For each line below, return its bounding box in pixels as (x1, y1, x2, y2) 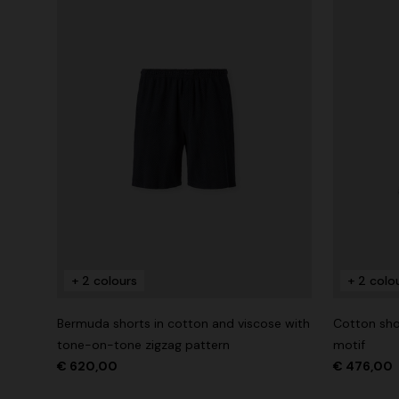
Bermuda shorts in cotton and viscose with (57, 315, 310, 332)
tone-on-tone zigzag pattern (57, 337, 230, 354)
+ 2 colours (71, 273, 137, 289)
